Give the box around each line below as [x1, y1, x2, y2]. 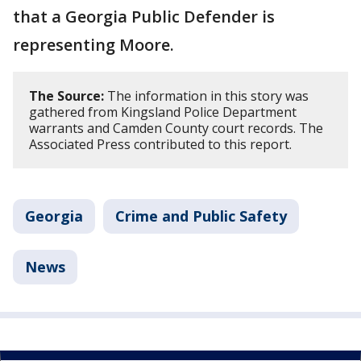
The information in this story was [104, 87, 309, 105]
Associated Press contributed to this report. [29, 135, 295, 153]
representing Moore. [13, 34, 178, 56]
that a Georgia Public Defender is [13, 6, 275, 27]
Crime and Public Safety [115, 206, 287, 226]
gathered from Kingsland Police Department [29, 103, 297, 121]
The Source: [29, 87, 104, 105]
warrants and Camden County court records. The [29, 119, 323, 137]
